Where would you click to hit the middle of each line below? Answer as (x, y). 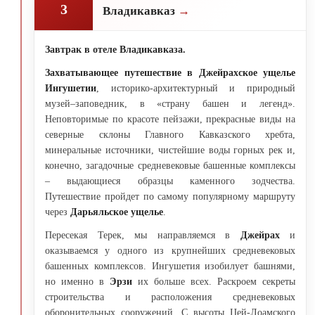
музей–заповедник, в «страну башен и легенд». (170, 103)
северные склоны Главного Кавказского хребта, (170, 134)
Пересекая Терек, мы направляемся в (137, 235)
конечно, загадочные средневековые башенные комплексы (170, 165)
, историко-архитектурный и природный (196, 88)
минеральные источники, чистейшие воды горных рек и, (170, 150)
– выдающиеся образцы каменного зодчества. (170, 181)
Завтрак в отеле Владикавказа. (115, 49)
